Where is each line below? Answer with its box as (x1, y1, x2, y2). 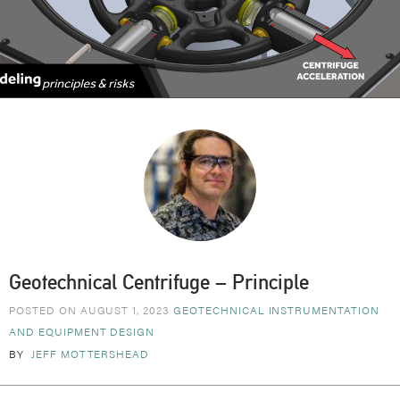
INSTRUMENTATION (268, 302, 379, 319)
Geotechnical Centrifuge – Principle (9, 270, 309, 296)
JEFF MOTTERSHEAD (30, 346, 150, 362)
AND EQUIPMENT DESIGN (9, 323, 155, 340)
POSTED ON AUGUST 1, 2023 (9, 302, 174, 319)
